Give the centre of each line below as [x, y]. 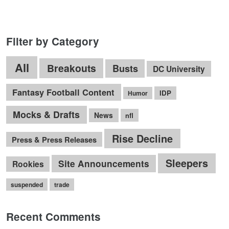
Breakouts [71, 68]
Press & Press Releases [54, 139]
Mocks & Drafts [47, 114]
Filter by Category [53, 41]
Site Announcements [104, 164]
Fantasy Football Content [64, 92]
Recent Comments [53, 217]
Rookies [28, 164]
